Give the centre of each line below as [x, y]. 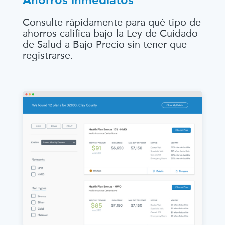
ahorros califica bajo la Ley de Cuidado [110, 33]
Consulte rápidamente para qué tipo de [112, 22]
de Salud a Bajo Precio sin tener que [105, 44]
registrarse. [48, 55]
